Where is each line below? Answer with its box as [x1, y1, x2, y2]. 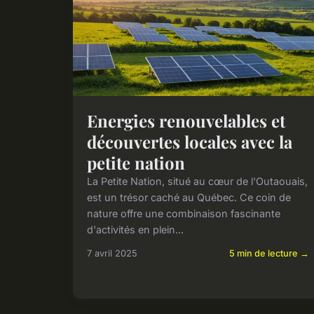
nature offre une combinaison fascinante [87, 207, 280, 219]
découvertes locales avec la [87, 130, 292, 153]
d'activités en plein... [87, 223, 184, 235]
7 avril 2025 [87, 247, 137, 259]
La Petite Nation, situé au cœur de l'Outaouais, [87, 175, 308, 187]
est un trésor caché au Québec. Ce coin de [87, 191, 291, 203]
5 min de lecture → [229, 247, 310, 259]
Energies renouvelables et [87, 109, 285, 132]
